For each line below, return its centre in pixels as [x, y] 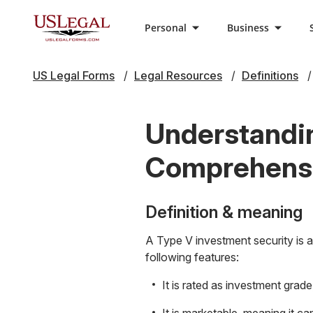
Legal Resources [178, 75]
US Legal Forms [74, 75]
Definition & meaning [224, 212]
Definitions [270, 75]
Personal [166, 28]
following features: [192, 257]
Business [248, 28]
